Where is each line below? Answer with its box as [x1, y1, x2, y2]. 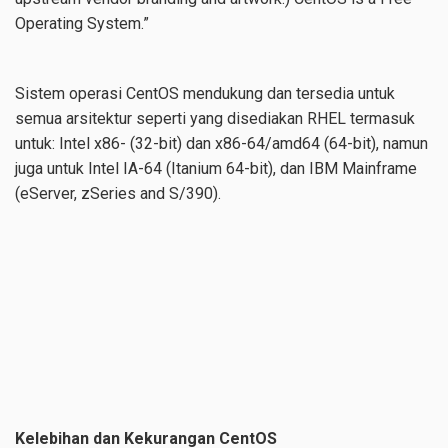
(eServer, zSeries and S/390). [15, 184, 221, 203]
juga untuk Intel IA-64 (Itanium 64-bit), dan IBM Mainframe [15, 159, 417, 178]
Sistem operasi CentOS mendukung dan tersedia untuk [15, 84, 395, 103]
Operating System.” [15, 14, 149, 33]
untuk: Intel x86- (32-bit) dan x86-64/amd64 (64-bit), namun [15, 134, 428, 153]
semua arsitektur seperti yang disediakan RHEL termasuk [15, 109, 415, 128]
